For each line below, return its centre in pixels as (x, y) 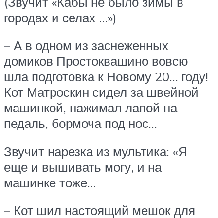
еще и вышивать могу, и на (83, 167)
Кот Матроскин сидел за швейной (101, 92)
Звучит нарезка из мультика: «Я (96, 151)
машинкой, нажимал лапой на (91, 108)
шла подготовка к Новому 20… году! (106, 77)
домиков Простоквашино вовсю (96, 61)
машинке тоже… (50, 182)
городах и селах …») (60, 17)
